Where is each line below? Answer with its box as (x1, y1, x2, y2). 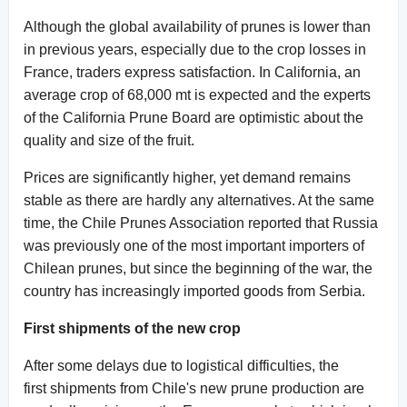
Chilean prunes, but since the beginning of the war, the (24, 260, 372, 276)
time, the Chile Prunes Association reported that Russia (24, 214, 378, 231)
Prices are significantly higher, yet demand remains (24, 169, 351, 185)
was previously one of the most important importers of (24, 237, 364, 253)
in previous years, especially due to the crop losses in (24, 41, 366, 57)
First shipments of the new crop (24, 320, 241, 336)
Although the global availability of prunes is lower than (24, 18, 371, 35)
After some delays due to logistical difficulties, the (24, 357, 339, 373)
